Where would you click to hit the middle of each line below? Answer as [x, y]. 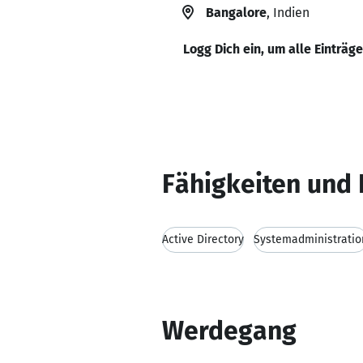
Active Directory [203, 239]
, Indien [288, 13]
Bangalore [236, 13]
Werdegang [229, 331]
